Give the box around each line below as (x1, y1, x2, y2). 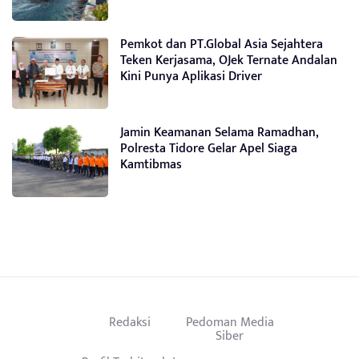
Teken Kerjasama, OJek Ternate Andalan (120, 49, 337, 71)
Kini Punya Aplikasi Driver (120, 65, 262, 87)
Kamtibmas (120, 153, 182, 175)
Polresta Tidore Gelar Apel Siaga (120, 137, 297, 159)
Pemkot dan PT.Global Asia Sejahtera (120, 33, 323, 55)
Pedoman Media (185, 311, 274, 333)
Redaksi (108, 311, 151, 333)
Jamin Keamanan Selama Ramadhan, (120, 121, 319, 143)
